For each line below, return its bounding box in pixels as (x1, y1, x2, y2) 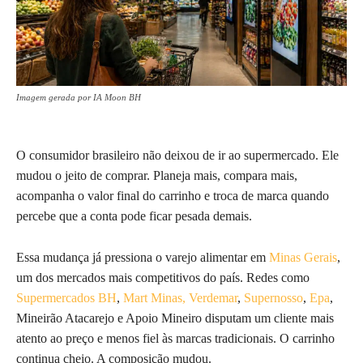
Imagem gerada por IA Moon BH (16, 92, 141, 102)
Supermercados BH (16, 290, 117, 305)
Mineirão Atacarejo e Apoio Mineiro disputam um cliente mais (16, 310, 334, 325)
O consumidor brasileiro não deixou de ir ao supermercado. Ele (16, 147, 339, 162)
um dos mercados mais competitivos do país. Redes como (16, 270, 310, 284)
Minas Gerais (269, 250, 337, 264)
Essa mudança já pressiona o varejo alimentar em (16, 250, 269, 264)
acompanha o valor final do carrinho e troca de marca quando (16, 188, 329, 203)
